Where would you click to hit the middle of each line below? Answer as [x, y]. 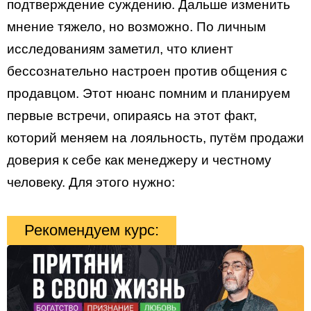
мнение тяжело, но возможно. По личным [136, 27]
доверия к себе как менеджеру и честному [139, 160]
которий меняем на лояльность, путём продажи [155, 138]
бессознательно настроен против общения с [147, 72]
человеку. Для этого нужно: [91, 183]
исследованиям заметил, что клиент [120, 49]
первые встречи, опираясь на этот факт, [132, 116]
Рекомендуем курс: [92, 230]
